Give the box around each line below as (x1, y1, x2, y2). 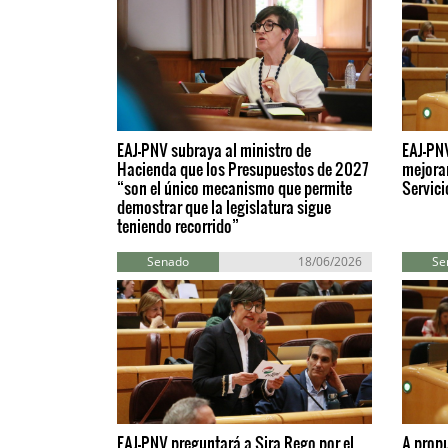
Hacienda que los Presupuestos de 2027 (117, 157, 369, 181)
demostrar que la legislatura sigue (117, 195, 331, 219)
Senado (146, 253, 189, 271)
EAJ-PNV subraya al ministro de (117, 138, 311, 162)
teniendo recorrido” (117, 214, 239, 238)
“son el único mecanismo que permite (117, 176, 352, 200)
